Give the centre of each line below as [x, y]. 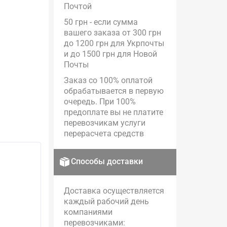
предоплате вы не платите [114, 112]
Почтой [78, 6]
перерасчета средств [104, 134]
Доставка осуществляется [114, 191]
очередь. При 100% [100, 102]
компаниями [88, 212]
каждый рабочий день [107, 201]
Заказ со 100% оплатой [108, 80]
